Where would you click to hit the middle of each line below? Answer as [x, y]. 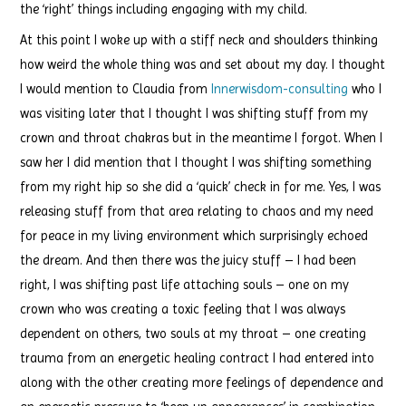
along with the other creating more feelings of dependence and [202, 383]
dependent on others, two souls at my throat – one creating [193, 334]
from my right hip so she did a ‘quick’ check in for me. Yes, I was [201, 187]
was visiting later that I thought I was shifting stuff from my [194, 114]
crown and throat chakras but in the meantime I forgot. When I [202, 138]
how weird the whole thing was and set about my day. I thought [203, 65]
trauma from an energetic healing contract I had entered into [198, 358]
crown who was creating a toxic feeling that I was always [183, 309]
